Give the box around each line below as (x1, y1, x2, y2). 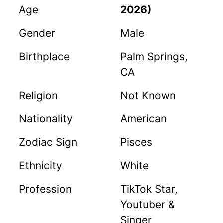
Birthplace (19, 50, 70, 63)
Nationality (19, 112, 73, 125)
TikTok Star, (120, 182, 178, 195)
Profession (19, 182, 72, 195)
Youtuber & (120, 198, 175, 211)
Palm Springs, (120, 50, 188, 63)
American (120, 112, 167, 125)
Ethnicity (19, 159, 62, 172)
